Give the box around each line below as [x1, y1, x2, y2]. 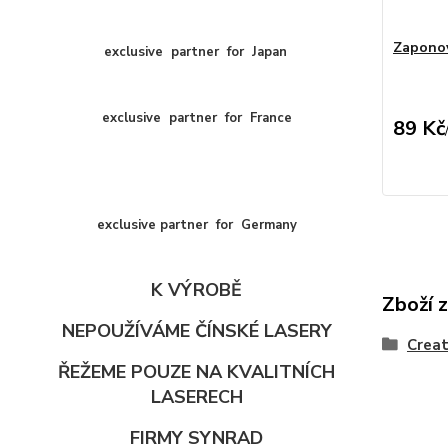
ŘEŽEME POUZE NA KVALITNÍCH [58, 360, 336, 384]
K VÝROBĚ [151, 278, 243, 302]
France [249, 109, 292, 127]
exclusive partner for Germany [96, 216, 297, 234]
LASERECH [150, 385, 243, 409]
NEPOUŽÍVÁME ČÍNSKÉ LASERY [61, 319, 332, 343]
